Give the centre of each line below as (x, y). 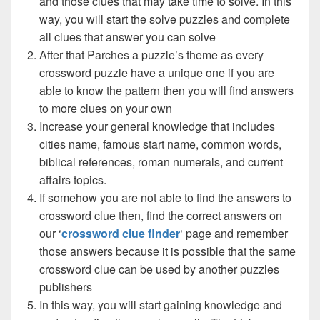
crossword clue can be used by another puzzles (159, 269)
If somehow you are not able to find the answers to (165, 197)
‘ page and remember (234, 233)
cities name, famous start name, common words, (160, 144)
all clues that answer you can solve (127, 36)
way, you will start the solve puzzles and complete (165, 19)
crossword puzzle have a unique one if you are (157, 72)
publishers (66, 286)
